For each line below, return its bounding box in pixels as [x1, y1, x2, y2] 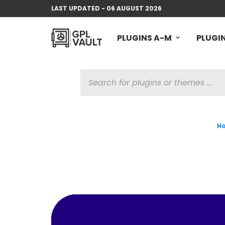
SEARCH [80, 78, 107, 88]
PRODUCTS [80, 69, 119, 78]
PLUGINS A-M [117, 32, 172, 44]
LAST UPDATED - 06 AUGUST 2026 [51, 4, 162, 13]
